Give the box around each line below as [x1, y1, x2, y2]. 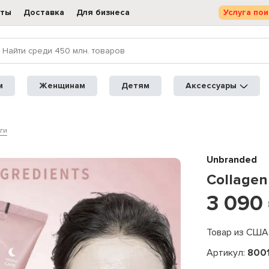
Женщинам [39, 80, 86, 91]
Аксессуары [186, 80, 237, 91]
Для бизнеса [76, 7, 130, 17]
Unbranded [207, 154, 257, 166]
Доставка [23, 7, 64, 17]
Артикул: [207, 247, 247, 259]
